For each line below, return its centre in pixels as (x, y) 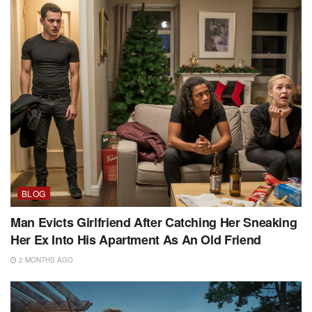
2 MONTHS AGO (45, 260)
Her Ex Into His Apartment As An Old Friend (136, 240)
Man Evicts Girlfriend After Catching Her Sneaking (154, 223)
